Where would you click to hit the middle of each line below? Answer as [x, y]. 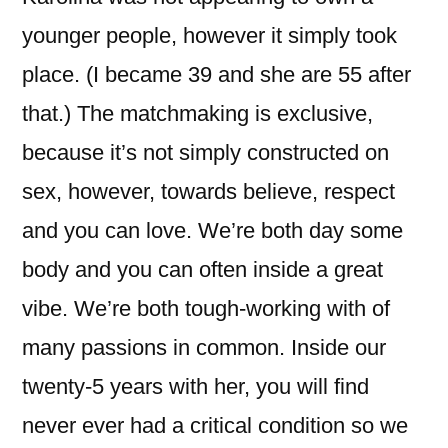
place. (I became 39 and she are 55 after [216, 74]
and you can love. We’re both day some [212, 230]
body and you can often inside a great [202, 269]
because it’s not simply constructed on [205, 152]
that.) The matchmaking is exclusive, [197, 113]
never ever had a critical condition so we [215, 425]
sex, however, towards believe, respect [208, 191]
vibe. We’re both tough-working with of [206, 308]
